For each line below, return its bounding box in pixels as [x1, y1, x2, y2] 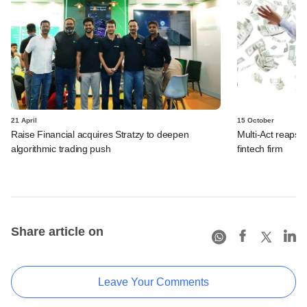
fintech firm [237, 143, 283, 154]
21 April [11, 116, 37, 124]
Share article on [11, 224, 103, 238]
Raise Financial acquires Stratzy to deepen [11, 128, 189, 140]
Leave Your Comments [98, 275, 209, 288]
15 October [237, 116, 274, 124]
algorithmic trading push [11, 143, 111, 154]
